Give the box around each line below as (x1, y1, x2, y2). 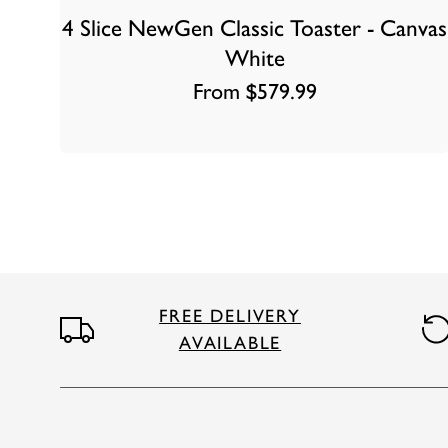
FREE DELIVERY (159, 304, 301, 327)
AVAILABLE (178, 331, 282, 354)
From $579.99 (192, 78, 317, 106)
